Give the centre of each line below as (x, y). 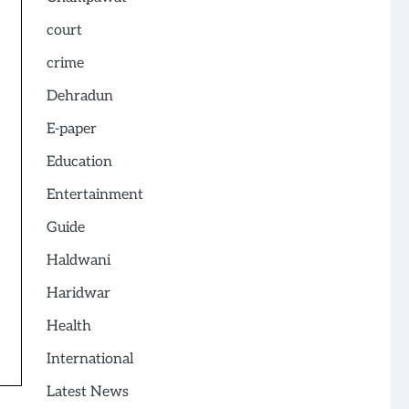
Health (68, 327)
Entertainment (94, 195)
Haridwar (78, 294)
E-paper (71, 130)
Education (79, 163)
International (89, 360)
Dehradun (79, 97)
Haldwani (78, 261)
